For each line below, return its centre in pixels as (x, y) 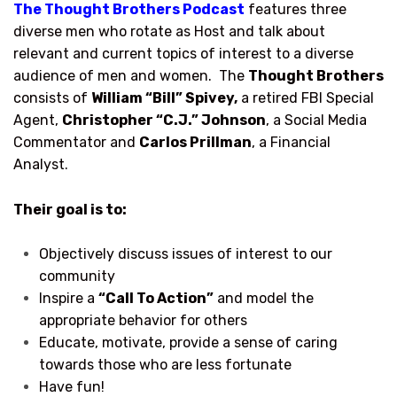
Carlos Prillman (195, 143)
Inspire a (68, 299)
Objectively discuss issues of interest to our (185, 254)
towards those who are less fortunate (165, 365)
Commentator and (76, 143)
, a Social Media (316, 121)
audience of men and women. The (131, 76)
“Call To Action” (156, 299)
